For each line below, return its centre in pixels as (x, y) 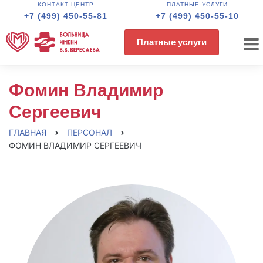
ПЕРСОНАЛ (90, 132)
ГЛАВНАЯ (28, 132)
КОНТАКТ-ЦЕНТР (66, 4)
